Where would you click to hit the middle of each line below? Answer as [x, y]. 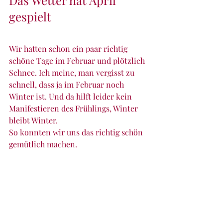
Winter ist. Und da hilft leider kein [71, 97]
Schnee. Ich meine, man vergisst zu [73, 73]
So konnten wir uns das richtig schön [77, 132]
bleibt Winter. [33, 120]
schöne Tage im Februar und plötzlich [78, 61]
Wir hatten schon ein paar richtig [69, 49]
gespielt [30, 17]
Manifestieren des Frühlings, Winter [74, 109]
